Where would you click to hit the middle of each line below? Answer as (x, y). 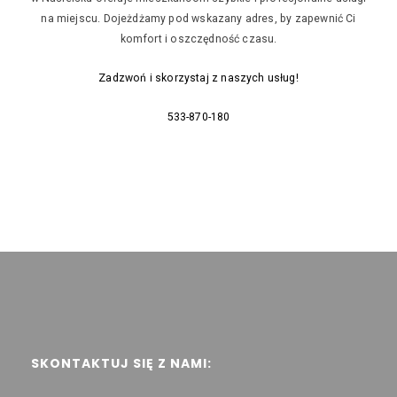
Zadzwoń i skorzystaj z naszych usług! (198, 78)
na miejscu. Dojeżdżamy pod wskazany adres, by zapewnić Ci (198, 18)
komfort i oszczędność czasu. (198, 39)
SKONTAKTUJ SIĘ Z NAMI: (121, 363)
